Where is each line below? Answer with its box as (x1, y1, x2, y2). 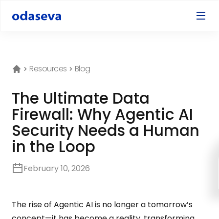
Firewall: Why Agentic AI (12, 104, 193, 125)
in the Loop (12, 136, 95, 157)
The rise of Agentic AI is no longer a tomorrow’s (12, 199, 193, 210)
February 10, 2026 (23, 163, 90, 174)
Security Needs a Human (12, 120, 199, 141)
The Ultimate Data (12, 88, 150, 109)
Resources (29, 63, 67, 74)
